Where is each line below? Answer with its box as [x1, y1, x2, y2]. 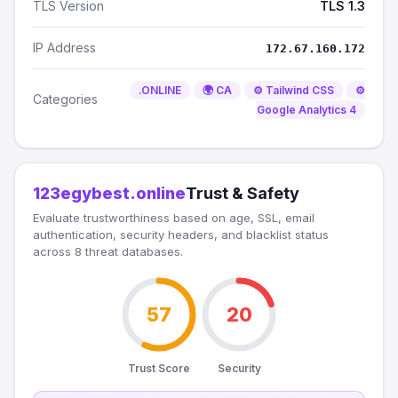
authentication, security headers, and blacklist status [33, 227, 329, 242]
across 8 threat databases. [33, 244, 183, 259]
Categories [33, 92, 98, 107]
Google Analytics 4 [257, 103, 356, 116]
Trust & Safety [186, 184, 299, 203]
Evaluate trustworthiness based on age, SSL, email [33, 211, 314, 225]
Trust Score [128, 362, 190, 375]
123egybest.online [33, 184, 186, 203]
